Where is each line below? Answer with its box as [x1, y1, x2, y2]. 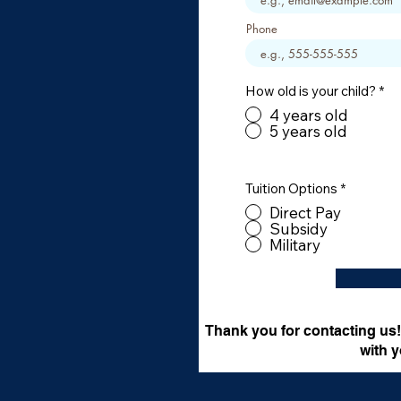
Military [269, 235, 320, 254]
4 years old [269, 105, 348, 124]
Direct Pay [269, 202, 341, 222]
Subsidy [269, 218, 328, 238]
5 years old [269, 121, 347, 141]
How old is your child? [245, 82, 376, 99]
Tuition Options [245, 180, 337, 197]
